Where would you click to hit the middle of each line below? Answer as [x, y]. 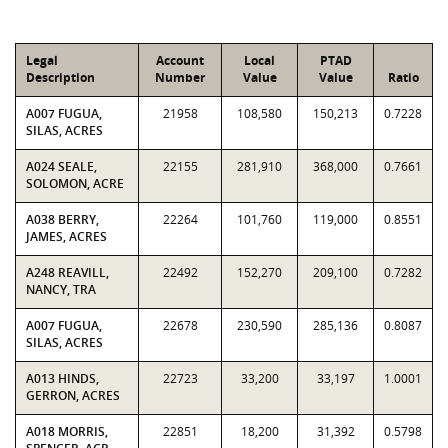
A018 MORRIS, [67, 431]
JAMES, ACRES [66, 236]
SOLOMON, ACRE [75, 183]
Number [180, 77]
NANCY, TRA [61, 289]
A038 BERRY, [62, 219]
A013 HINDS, [62, 378]
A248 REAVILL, [67, 272]
